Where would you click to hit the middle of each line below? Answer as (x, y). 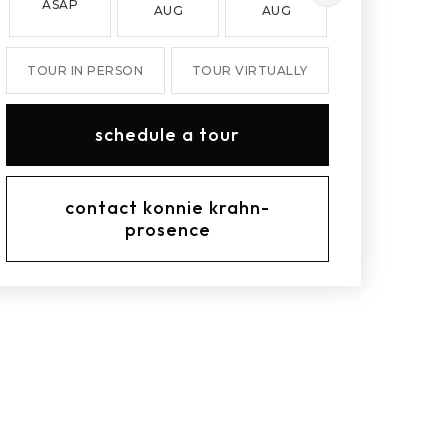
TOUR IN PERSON (85, 70)
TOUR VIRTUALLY (249, 70)
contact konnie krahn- (168, 207)
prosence (167, 229)
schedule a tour (168, 134)
